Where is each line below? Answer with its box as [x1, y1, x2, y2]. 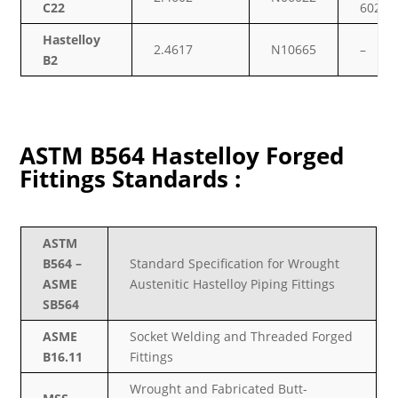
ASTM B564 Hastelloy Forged [20, 139, 345, 171]
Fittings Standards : [20, 162, 242, 195]
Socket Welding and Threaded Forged [130, 327, 354, 345]
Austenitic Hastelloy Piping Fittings [130, 275, 336, 292]
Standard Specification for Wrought [130, 254, 340, 272]
